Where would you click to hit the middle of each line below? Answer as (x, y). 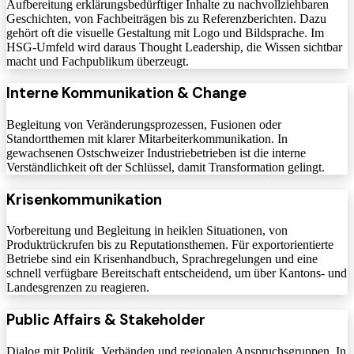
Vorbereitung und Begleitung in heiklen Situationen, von (147, 231)
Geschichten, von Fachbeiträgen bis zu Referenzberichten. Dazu (166, 18)
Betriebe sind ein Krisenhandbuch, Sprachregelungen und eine (162, 259)
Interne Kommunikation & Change (126, 93)
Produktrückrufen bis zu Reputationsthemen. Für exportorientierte (170, 245)
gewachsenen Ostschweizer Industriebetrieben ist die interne (156, 153)
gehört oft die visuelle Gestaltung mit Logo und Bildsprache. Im (165, 32)
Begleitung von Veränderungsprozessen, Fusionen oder (144, 124)
